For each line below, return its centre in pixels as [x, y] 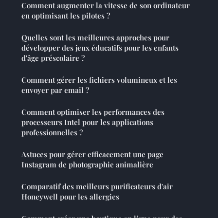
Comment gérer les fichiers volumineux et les [99, 80]
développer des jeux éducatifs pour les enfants [100, 47]
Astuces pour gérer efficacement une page [92, 154]
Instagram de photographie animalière [87, 164]
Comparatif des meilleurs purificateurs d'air [97, 186]
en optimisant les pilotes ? [66, 15]
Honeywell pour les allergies [70, 196]
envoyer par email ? [55, 90]
